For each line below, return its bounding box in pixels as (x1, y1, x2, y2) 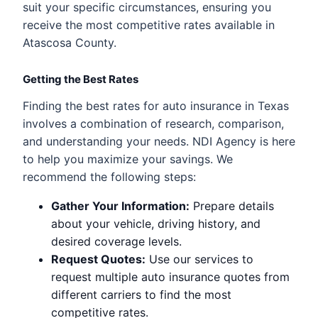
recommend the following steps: (23, 169, 196, 184)
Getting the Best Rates (23, 72, 138, 86)
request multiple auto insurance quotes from (51, 269, 290, 284)
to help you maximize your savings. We (23, 151, 233, 166)
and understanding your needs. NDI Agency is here (23, 133, 295, 148)
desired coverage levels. (51, 234, 182, 248)
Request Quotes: (51, 251, 146, 266)
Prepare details (190, 198, 274, 213)
